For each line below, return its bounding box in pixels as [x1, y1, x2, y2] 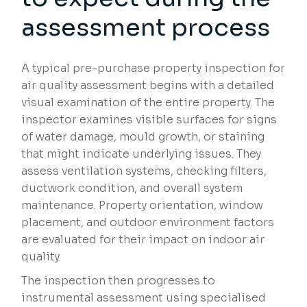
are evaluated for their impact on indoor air [21, 232, 265, 247]
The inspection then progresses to [21, 273, 216, 288]
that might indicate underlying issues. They [21, 147, 262, 162]
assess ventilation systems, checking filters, [21, 164, 267, 179]
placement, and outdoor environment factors [21, 215, 275, 230]
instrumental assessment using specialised [21, 291, 267, 306]
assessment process [21, 12, 271, 43]
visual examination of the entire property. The [21, 95, 275, 110]
